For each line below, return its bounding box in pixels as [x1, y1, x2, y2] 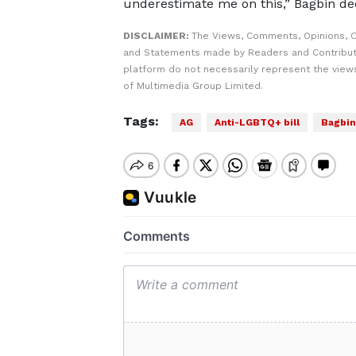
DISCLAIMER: [122, 30, 192, 41]
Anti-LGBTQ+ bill [214, 117, 300, 128]
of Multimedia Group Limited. [122, 80, 263, 91]
